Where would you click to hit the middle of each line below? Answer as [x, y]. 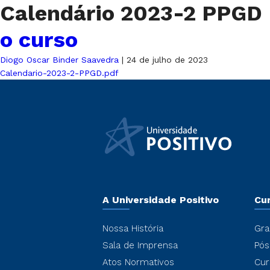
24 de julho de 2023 [167, 60]
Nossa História [133, 228]
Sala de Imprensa [140, 245]
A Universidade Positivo [161, 200]
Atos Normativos [138, 262]
